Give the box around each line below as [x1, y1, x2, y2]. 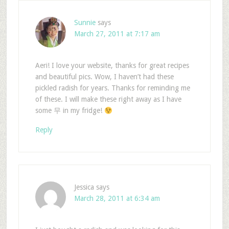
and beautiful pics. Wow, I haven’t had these [35, 73, 174, 81]
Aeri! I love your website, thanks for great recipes [35, 61, 189, 70]
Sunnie [74, 18, 96, 27]
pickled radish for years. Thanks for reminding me [35, 84, 190, 93]
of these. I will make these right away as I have [35, 95, 181, 104]
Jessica [74, 183, 94, 192]
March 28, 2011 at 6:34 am [74, 194, 160, 203]
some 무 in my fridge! [35, 106, 104, 115]
